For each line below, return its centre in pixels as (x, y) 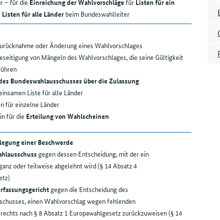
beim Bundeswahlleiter (96, 14)
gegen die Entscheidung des (88, 189)
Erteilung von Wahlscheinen (67, 116)
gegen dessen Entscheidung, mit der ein (93, 154)
